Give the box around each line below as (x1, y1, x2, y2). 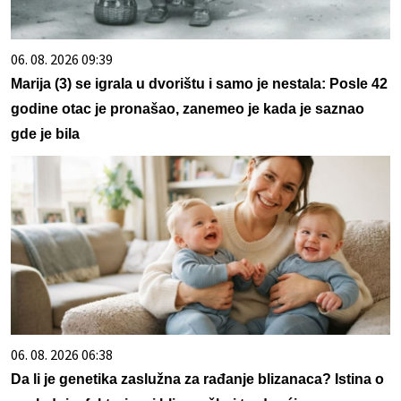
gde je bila (11, 126, 80, 142)
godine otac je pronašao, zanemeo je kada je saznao (11, 101, 364, 117)
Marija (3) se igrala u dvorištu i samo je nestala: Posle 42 (11, 76, 388, 92)
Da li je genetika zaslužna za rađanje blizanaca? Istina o (11, 371, 384, 388)
